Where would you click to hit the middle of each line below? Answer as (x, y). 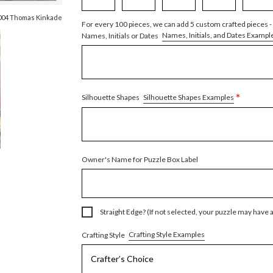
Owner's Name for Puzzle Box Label (140, 159)
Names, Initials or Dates (121, 35)
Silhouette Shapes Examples (189, 97)
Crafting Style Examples (167, 235)
